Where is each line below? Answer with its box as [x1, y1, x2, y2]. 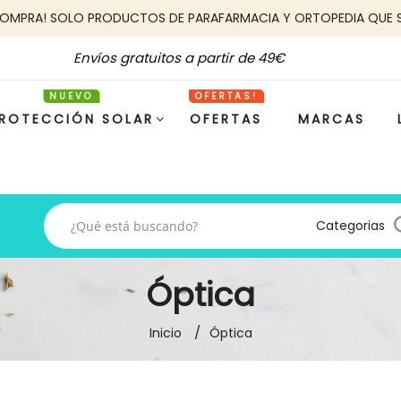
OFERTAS [190, 110, 262, 128]
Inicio [149, 324, 185, 342]
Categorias [316, 217, 385, 235]
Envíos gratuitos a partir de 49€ [73, 48, 285, 67]
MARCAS [298, 110, 365, 128]
